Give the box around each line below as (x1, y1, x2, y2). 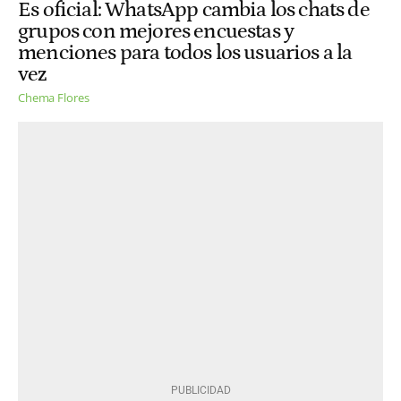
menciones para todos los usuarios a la (18, 40, 353, 64)
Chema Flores (18, 90, 90, 106)
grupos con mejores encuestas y (18, 19, 294, 43)
